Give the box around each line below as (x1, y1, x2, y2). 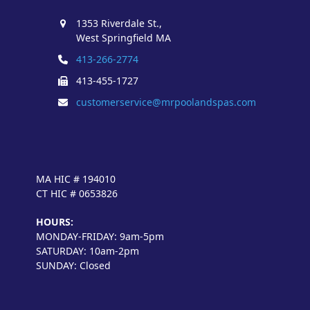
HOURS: (36, 215, 74, 228)
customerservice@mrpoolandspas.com (75, 95, 256, 109)
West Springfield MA (75, 30, 171, 44)
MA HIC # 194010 (36, 172, 116, 185)
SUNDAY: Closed (36, 258, 111, 272)
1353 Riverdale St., (75, 16, 162, 30)
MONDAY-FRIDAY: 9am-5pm (36, 229, 165, 243)
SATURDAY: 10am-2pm (36, 244, 140, 257)
